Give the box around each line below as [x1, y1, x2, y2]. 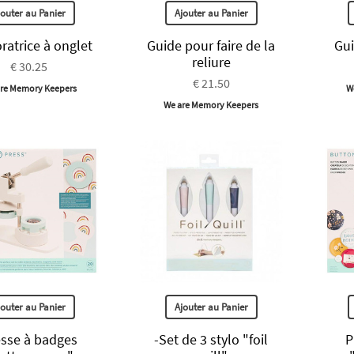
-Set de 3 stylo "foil [154, 330, 269, 348]
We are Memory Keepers [164, 99, 259, 111]
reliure [191, 53, 231, 72]
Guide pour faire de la [147, 36, 276, 55]
